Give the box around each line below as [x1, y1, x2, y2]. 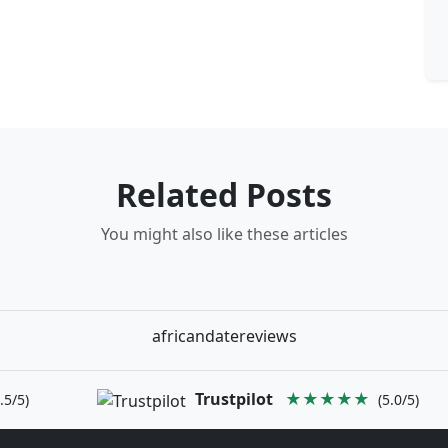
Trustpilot [195, 388, 274, 411]
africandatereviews [151, 325, 297, 348]
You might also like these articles [100, 223, 348, 246]
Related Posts [116, 173, 332, 217]
